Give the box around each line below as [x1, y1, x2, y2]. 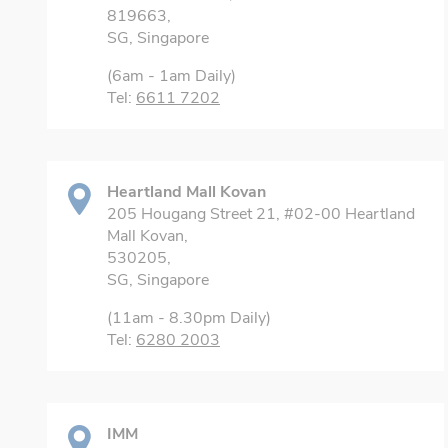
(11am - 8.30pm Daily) [107, 307, 271, 329]
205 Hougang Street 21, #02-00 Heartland [107, 203, 415, 225]
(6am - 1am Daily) [107, 65, 236, 87]
